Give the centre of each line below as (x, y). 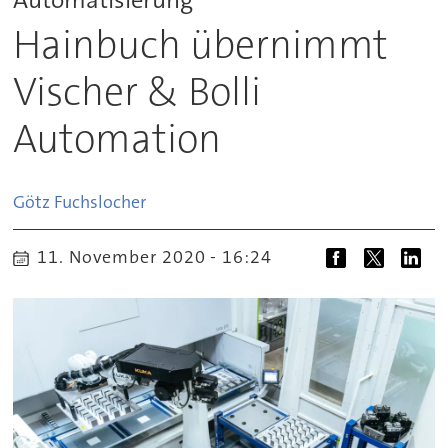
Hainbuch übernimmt (201, 44)
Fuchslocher (100, 201)
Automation (117, 138)
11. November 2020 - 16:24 (160, 257)
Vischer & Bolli (137, 91)
